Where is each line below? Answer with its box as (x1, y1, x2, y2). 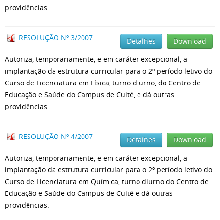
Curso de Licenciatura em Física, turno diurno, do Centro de (5, 78, 201, 87)
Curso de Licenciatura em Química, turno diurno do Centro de (5, 177, 209, 186)
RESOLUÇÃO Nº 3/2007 (19, 33, 93, 42)
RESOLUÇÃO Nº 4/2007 (19, 132, 93, 141)
